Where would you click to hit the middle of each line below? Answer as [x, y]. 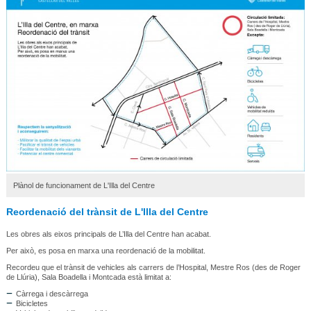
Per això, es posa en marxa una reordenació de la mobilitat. [106, 251]
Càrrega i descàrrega [52, 294]
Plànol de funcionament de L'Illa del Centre [84, 186]
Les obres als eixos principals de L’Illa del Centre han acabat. [108, 234]
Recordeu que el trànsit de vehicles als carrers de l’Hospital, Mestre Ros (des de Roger [153, 268]
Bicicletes [32, 304]
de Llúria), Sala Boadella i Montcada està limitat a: [89, 277]
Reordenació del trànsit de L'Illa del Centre [107, 212]
